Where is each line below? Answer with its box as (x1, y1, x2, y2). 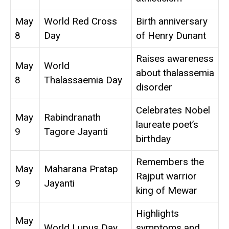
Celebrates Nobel (136, 104, 210, 117)
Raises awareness (136, 53, 214, 65)
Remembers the (136, 156, 204, 168)
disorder (136, 81, 172, 94)
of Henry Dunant (136, 30, 206, 42)
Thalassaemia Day (44, 74, 122, 86)
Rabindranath (44, 111, 101, 124)
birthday (136, 133, 171, 145)
